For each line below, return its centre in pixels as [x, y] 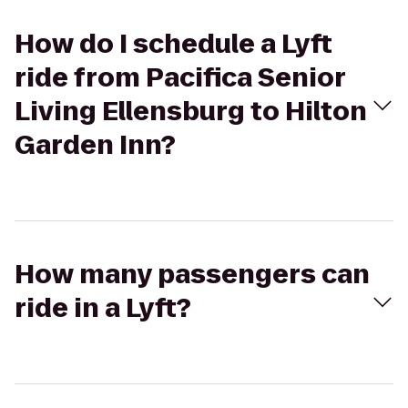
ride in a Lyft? [103, 308]
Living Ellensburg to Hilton [191, 112]
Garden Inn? [95, 145]
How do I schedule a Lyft [173, 44]
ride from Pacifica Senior [180, 78]
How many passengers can [192, 275]
